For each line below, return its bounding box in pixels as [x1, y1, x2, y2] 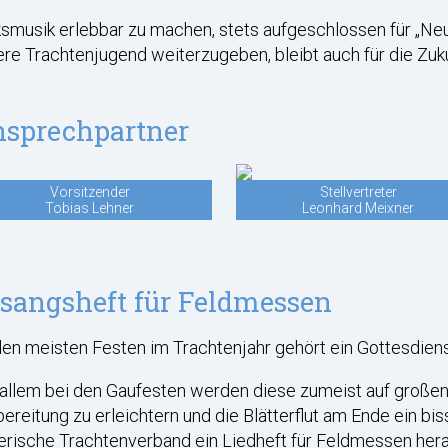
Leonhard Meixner [302, 199, 415, 216]
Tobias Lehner [45, 199, 135, 216]
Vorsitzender [49, 183, 130, 200]
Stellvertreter [319, 183, 397, 200]
